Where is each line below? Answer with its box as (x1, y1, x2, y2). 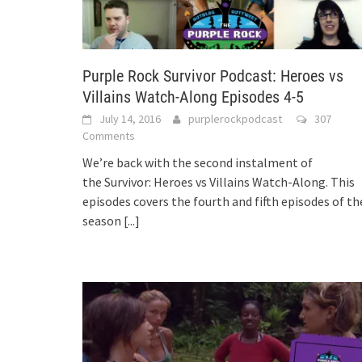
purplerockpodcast (188, 111, 282, 126)
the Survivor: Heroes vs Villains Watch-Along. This (82, 173, 355, 190)
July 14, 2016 (99, 111, 161, 126)
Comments (82, 128, 135, 143)
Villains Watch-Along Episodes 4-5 (82, 86, 304, 107)
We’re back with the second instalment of (82, 154, 313, 170)
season (82, 212, 124, 229)
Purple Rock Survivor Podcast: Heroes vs (82, 65, 343, 86)
